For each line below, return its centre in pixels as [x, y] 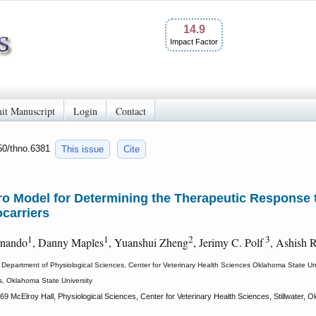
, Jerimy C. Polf [228, 243]
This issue [83, 149]
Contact [131, 111]
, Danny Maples [68, 243]
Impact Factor [194, 42]
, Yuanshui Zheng [148, 243]
